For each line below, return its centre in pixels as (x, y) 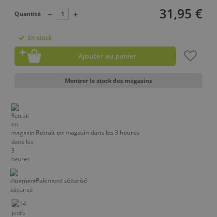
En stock (38, 38)
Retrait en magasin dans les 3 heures (88, 132)
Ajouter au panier (107, 56)
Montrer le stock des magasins (108, 81)
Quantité (28, 14)
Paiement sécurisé (62, 180)
